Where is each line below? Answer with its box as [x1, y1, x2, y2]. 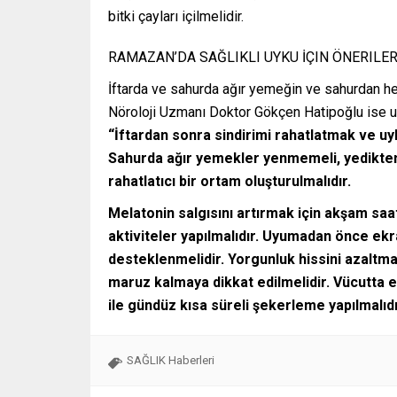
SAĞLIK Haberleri [127, 354, 214, 368]
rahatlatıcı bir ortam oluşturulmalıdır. [108, 173, 351, 191]
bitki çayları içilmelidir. [108, 8, 244, 26]
